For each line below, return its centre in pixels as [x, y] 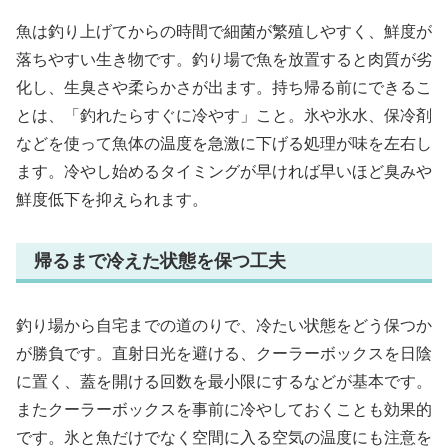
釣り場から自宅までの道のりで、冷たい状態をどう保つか [224, 326]
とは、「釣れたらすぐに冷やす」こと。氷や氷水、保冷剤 [224, 115]
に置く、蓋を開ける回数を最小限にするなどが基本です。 [224, 382]
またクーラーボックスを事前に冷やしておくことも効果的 [224, 410]
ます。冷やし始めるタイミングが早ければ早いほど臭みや [224, 171]
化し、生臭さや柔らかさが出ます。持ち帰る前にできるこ [224, 87]
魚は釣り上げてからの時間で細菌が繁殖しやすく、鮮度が [224, 31]
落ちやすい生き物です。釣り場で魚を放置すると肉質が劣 [224, 59]
